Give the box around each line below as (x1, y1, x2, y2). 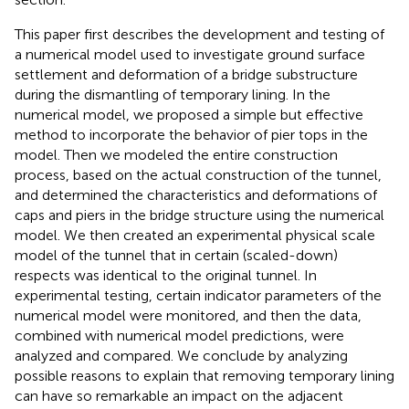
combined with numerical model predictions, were (15, 326, 344, 344)
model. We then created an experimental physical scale (15, 225, 375, 244)
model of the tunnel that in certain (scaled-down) (15, 246, 338, 264)
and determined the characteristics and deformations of (15, 185, 377, 204)
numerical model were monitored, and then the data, (15, 306, 362, 324)
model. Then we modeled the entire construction (15, 145, 338, 163)
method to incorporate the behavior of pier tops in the (15, 125, 368, 143)
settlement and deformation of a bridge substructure (15, 65, 358, 83)
